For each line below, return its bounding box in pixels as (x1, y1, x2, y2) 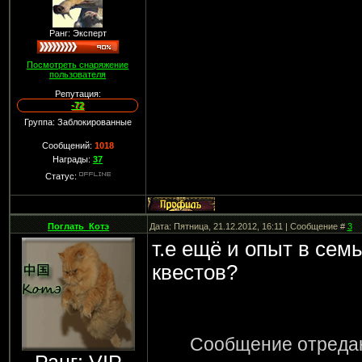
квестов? (151, 261, 238, 284)
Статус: (44, 171, 79, 181)
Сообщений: (41, 141, 95, 150)
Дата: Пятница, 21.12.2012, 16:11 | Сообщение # (149, 221, 347, 231)
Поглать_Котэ (48, 221, 109, 231)
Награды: (53, 154, 93, 164)
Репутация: (54, 89, 101, 99)
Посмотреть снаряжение (27, 60, 128, 69)
